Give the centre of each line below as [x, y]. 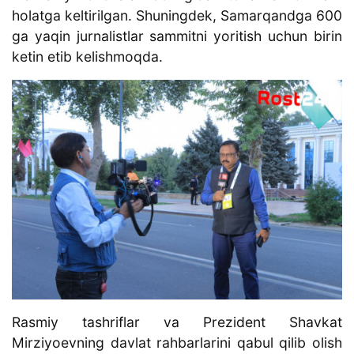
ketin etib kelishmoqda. [87, 57]
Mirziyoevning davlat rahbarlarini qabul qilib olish [177, 343]
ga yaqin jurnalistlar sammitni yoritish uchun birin [177, 36]
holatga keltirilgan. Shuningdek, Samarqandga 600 [177, 16]
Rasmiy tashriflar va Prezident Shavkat [177, 322]
